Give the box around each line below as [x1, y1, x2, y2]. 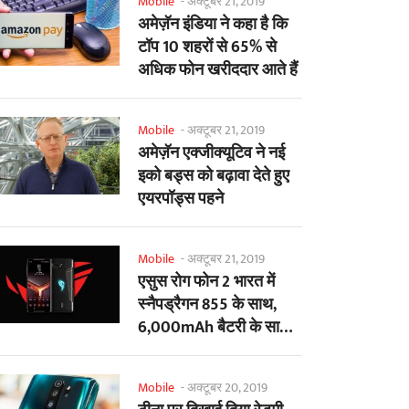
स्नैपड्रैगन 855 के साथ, [138, 291, 277, 320]
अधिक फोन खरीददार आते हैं [138, 57, 298, 85]
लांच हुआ [138, 337, 189, 365]
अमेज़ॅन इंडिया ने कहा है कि [138, 11, 288, 39]
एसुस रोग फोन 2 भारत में [138, 268, 275, 297]
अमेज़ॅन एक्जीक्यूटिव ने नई [138, 140, 285, 168]
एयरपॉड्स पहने [138, 185, 224, 214]
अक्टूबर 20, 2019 [187, 377, 267, 399]
